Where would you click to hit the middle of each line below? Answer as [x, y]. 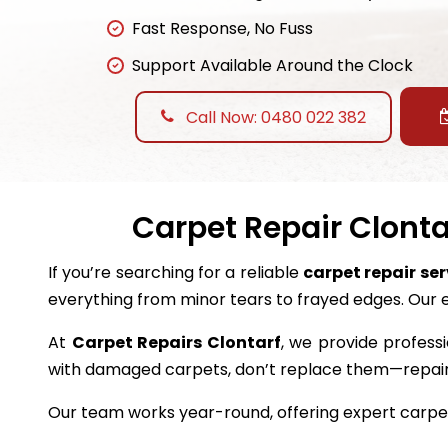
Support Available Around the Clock [272, 66]
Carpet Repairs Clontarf [176, 343]
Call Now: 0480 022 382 [274, 117]
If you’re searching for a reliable [175, 273]
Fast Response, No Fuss [222, 29]
